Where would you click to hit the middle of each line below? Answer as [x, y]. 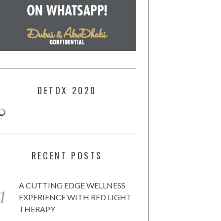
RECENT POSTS [67, 156]
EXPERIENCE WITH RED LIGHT [75, 197]
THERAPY [37, 209]
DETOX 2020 [67, 91]
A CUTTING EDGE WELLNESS [72, 185]
